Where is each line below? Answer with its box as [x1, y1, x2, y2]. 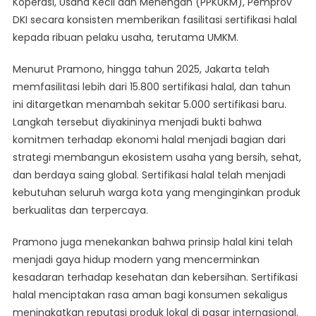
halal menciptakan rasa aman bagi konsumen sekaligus [12, 288, 288, 303]
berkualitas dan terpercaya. [12, 203, 148, 218]
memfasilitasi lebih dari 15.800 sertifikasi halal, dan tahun [12, 80, 291, 95]
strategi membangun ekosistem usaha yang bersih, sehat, [12, 150, 301, 165]
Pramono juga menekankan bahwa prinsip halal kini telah [12, 235, 293, 250]
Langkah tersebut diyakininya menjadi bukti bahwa [12, 115, 262, 130]
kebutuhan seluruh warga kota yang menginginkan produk [12, 186, 300, 200]
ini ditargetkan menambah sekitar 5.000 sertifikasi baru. [12, 97, 286, 112]
